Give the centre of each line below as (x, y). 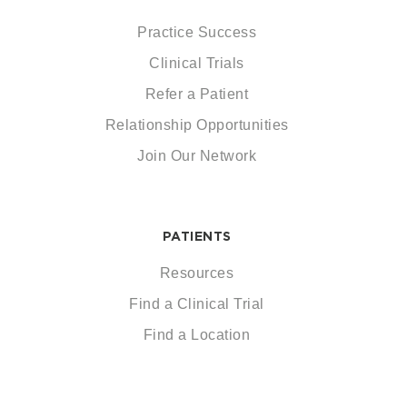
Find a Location (197, 335)
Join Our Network (197, 156)
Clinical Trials (197, 63)
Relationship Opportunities (197, 125)
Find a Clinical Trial (197, 304)
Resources (197, 273)
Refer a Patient (197, 94)
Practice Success (197, 32)
